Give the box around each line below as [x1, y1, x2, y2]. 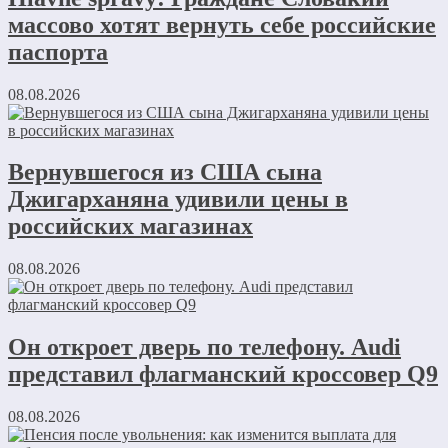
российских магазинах [8, 213, 253, 240]
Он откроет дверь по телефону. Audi [8, 334, 401, 361]
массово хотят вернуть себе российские [8, 11, 436, 38]
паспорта [8, 38, 108, 65]
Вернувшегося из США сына [8, 159, 322, 186]
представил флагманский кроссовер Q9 [8, 361, 438, 388]
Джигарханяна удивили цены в [8, 186, 348, 213]
